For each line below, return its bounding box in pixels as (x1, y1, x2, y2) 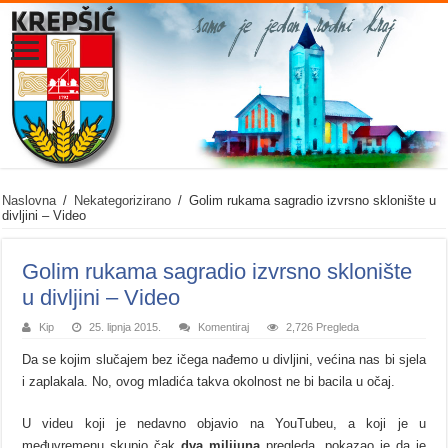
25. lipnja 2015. (89, 321, 162, 334)
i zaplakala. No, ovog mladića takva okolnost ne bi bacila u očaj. (22, 374, 396, 390)
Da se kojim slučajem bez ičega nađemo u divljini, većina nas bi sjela (22, 352, 426, 368)
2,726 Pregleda (286, 321, 360, 334)
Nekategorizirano (74, 193, 172, 209)
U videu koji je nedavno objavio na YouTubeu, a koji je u (22, 416, 426, 432)
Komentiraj (198, 321, 250, 334)
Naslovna (2, 193, 57, 209)
